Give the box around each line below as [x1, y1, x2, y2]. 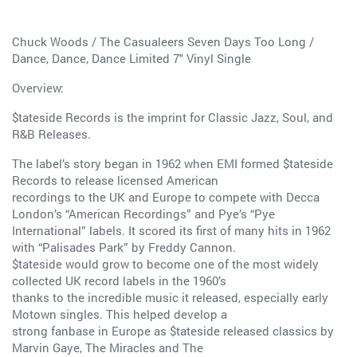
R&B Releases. [12, 126, 91, 142]
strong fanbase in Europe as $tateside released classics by [12, 323, 334, 339]
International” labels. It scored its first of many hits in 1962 [12, 222, 331, 238]
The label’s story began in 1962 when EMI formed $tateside [12, 155, 333, 171]
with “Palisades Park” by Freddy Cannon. [12, 239, 236, 255]
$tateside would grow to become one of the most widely [12, 256, 319, 272]
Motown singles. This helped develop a [12, 306, 227, 322]
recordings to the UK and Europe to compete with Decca [12, 189, 320, 205]
